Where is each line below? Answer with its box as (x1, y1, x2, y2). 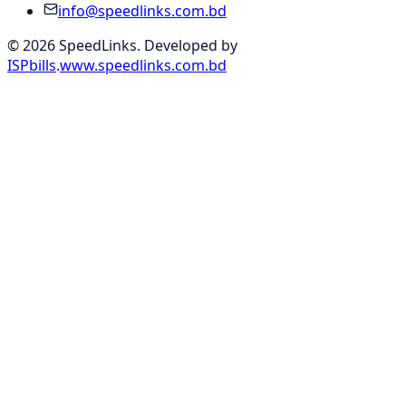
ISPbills (7, 55, 56, 76)
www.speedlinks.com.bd (60, 55, 227, 76)
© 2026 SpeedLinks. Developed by (7, 35, 237, 56)
